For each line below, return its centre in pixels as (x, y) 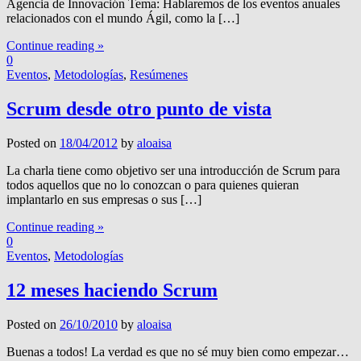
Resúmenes (159, 75)
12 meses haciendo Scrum (112, 290)
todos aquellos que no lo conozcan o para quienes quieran (153, 185)
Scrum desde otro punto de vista (139, 109)
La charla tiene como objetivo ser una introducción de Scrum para (173, 171)
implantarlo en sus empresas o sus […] (104, 200)
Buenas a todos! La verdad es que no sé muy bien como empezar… (178, 351)
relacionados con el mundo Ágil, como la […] (123, 19)
